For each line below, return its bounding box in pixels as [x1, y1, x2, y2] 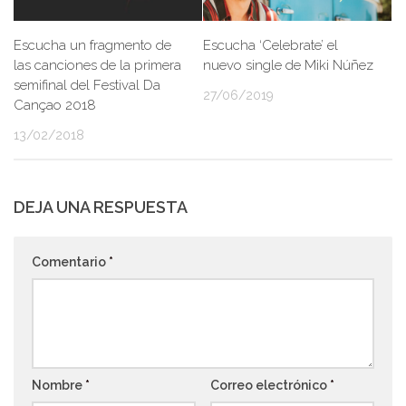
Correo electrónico [209, 378, 330, 393]
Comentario [32, 255, 109, 270]
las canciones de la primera [14, 57, 181, 74]
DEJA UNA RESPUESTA [14, 198, 188, 217]
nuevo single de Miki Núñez [203, 57, 373, 74]
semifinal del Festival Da [14, 77, 160, 94]
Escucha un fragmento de [14, 37, 171, 54]
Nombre [32, 378, 85, 393]
